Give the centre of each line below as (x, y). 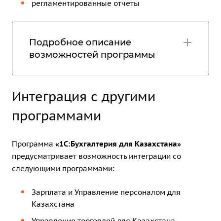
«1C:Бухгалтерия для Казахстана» (118, 144)
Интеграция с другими (84, 96)
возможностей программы (92, 55)
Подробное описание (80, 42)
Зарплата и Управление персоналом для (106, 192)
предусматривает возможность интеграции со (96, 156)
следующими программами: (63, 168)
